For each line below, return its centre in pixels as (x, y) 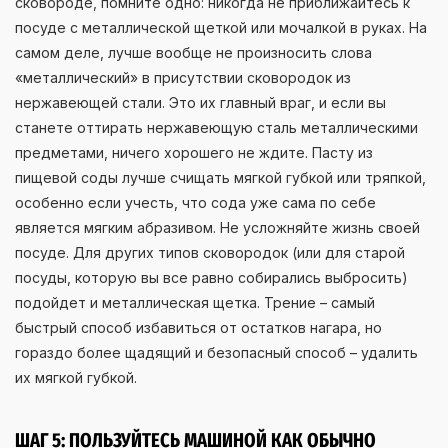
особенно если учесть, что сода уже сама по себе (195, 202)
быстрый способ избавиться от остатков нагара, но (198, 327)
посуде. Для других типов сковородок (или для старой (210, 252)
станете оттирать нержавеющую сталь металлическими (216, 127)
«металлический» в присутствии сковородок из (183, 77)
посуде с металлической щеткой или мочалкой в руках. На (221, 27)
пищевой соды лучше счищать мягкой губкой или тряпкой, (220, 177)
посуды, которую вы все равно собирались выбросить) (211, 277)
